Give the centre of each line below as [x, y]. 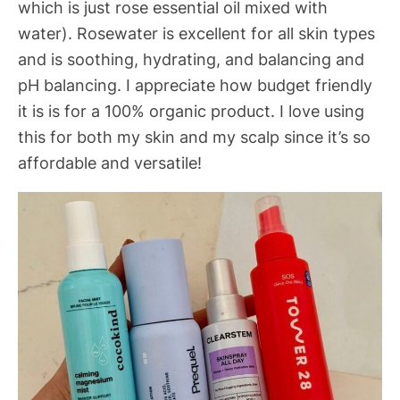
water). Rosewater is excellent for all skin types [196, 33]
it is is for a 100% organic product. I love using [191, 111]
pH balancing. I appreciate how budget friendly [195, 85]
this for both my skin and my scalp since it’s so [194, 137]
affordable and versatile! [110, 163]
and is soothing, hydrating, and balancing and [191, 59]
